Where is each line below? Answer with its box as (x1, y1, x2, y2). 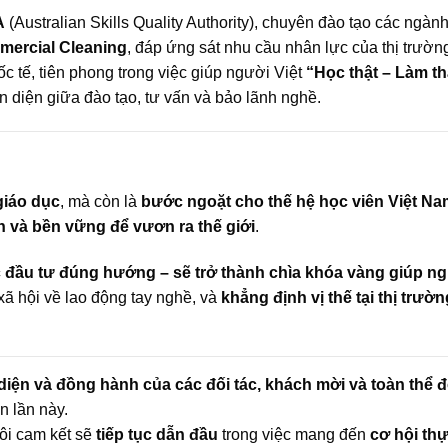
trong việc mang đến (218, 425, 370, 443)
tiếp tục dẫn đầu (96, 425, 218, 443)
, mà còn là (60, 192, 141, 210)
